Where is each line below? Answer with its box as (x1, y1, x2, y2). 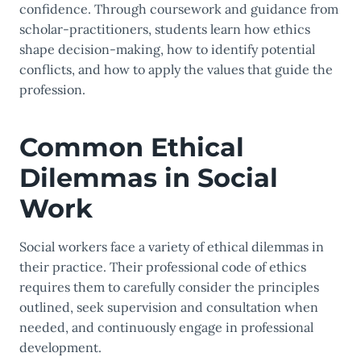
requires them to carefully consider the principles (19, 279, 319, 296)
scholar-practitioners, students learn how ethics (19, 21, 310, 38)
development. (19, 339, 102, 356)
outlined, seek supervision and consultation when (19, 299, 318, 316)
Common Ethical (19, 131, 244, 164)
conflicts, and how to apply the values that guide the (19, 61, 333, 78)
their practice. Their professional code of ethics (19, 259, 306, 276)
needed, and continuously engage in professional (19, 319, 313, 336)
